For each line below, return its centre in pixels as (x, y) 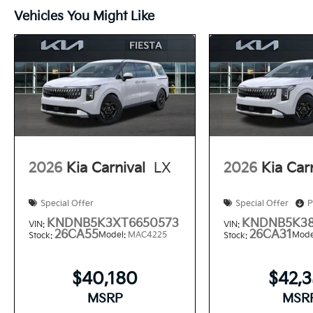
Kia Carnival (106, 168)
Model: (113, 235)
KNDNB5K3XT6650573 (113, 224)
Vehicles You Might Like (84, 16)
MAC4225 (147, 235)
